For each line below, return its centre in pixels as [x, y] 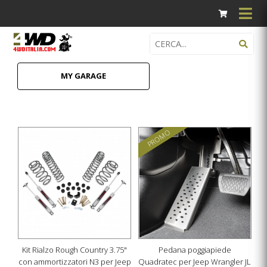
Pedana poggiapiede [195, 249]
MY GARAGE [83, 76]
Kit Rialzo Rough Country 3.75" [75, 249]
